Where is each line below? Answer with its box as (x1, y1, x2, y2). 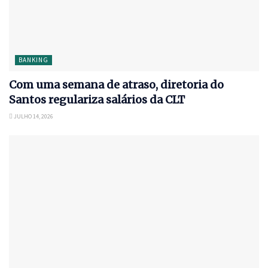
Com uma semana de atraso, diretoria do (9, 77, 224, 92)
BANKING (19, 55, 48, 64)
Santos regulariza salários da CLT (9, 92, 185, 106)
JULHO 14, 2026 (13, 112, 53, 120)
